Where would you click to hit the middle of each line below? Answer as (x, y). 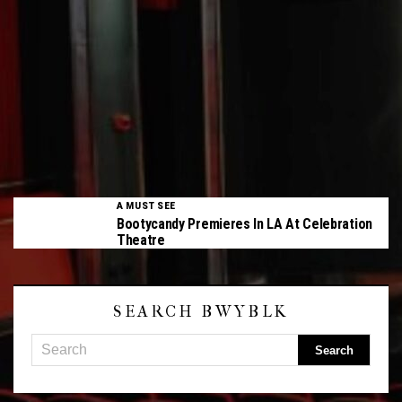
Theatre (141, 240)
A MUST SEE (146, 206)
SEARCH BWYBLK (201, 312)
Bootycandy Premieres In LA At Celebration (245, 224)
